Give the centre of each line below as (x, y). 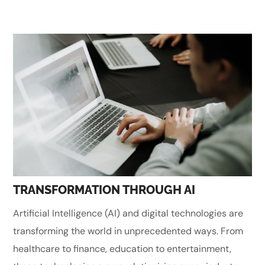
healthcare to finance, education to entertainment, (122, 249)
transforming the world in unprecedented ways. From (128, 231)
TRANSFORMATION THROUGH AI (104, 190)
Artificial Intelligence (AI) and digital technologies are (128, 214)
